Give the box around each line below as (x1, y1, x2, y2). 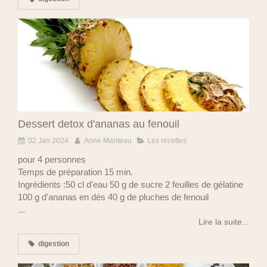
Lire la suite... (198, 216, 249, 226)
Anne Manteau (84, 136, 132, 145)
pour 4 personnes (18, 154, 86, 164)
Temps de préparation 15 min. (18, 166, 133, 177)
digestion (38, 239, 69, 248)
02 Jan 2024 (28, 136, 69, 145)
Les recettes (147, 136, 187, 145)
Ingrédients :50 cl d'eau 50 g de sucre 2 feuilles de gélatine (18, 179, 243, 190)
